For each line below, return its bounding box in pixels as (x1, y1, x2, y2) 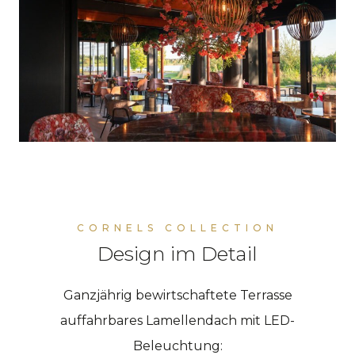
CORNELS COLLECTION (77, 221, 278, 234)
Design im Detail (97, 241, 258, 265)
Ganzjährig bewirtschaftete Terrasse (63, 287, 292, 303)
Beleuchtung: (132, 338, 223, 353)
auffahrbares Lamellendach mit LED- (60, 312, 295, 328)
